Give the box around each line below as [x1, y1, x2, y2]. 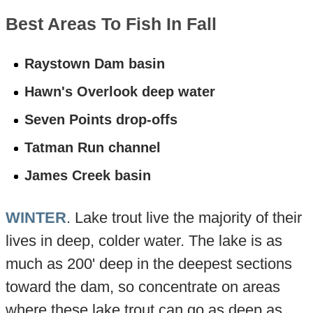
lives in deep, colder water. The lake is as [5, 232, 282, 250]
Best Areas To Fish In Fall [5, 15, 217, 34]
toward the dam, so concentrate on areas [5, 278, 280, 296]
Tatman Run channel [24, 140, 161, 156]
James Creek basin [24, 168, 152, 184]
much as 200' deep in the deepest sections [5, 255, 292, 273]
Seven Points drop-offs [24, 112, 178, 128]
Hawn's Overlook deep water [24, 84, 216, 100]
